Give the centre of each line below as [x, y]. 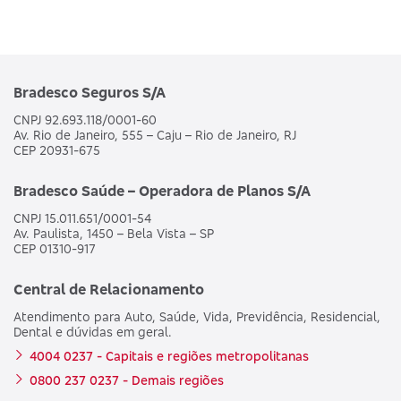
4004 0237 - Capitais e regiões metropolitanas [169, 355]
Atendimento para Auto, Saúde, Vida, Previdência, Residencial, [197, 316]
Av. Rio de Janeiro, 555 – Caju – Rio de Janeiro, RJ [155, 134]
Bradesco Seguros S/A [90, 92]
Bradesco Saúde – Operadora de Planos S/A [162, 190]
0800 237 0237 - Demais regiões [127, 380]
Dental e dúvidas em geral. [93, 331]
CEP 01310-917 [55, 248]
